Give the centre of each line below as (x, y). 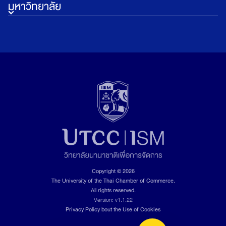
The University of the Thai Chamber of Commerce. (113, 181)
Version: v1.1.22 (113, 200)
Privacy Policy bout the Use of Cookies (113, 209)
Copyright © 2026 (113, 171)
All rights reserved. (113, 190)
